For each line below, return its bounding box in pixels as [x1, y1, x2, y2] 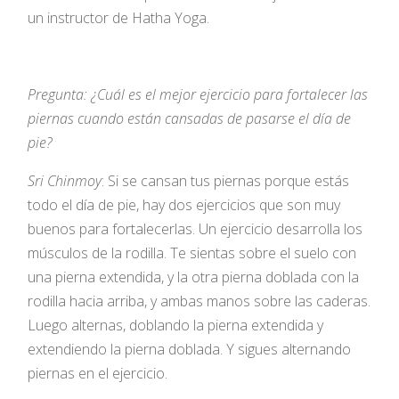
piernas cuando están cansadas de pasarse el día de [28, 108, 352, 128]
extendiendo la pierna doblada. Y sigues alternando [28, 338, 352, 359]
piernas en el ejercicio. [28, 362, 168, 383]
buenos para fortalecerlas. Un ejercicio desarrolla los [28, 218, 363, 239]
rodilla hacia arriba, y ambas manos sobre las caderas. [28, 290, 371, 311]
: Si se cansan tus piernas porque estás [102, 170, 350, 191]
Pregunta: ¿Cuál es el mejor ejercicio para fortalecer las [28, 84, 369, 104]
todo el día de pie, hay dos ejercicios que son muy [28, 194, 341, 215]
